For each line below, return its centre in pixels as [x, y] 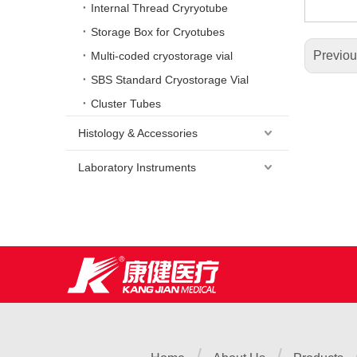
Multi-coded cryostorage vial [162, 56]
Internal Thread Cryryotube [159, 8]
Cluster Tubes [126, 104]
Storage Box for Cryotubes [158, 32]
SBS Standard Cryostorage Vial [170, 80]
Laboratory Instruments [137, 167]
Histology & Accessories [138, 133]
